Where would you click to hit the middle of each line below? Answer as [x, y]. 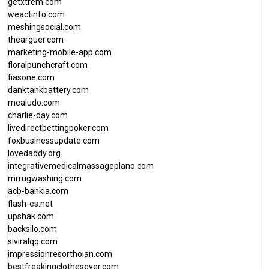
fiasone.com [31, 77]
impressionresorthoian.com [60, 254]
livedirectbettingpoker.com [58, 128]
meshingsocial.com [44, 27]
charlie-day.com [38, 115]
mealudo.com [34, 103]
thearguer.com [36, 40]
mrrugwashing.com [45, 178]
